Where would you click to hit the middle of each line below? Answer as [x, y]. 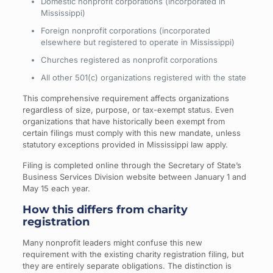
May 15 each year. [56, 188]
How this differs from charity [105, 210]
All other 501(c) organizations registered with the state [143, 77]
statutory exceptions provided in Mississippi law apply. [125, 144]
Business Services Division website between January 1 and [134, 177]
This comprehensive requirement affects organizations [126, 98]
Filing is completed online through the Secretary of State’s [132, 165]
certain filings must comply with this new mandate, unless [131, 133]
